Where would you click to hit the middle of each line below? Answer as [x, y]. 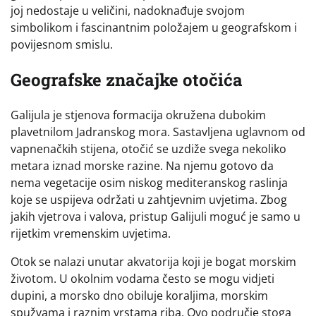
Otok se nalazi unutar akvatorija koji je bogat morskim [153, 261]
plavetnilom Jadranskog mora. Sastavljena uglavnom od [158, 132]
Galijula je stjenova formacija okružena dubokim [138, 115]
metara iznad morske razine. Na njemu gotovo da [142, 165]
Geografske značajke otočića [127, 79]
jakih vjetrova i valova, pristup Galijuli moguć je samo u [156, 216]
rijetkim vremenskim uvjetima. [91, 233]
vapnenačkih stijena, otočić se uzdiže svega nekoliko [148, 148]
